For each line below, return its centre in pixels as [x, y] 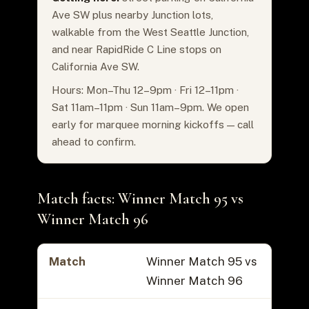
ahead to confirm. [93, 141]
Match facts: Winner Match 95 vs [140, 198]
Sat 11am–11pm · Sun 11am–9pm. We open [150, 107]
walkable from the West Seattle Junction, [150, 32]
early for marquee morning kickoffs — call [152, 124]
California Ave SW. [95, 66]
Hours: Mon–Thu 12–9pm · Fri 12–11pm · [145, 90]
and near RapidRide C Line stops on [136, 49]
